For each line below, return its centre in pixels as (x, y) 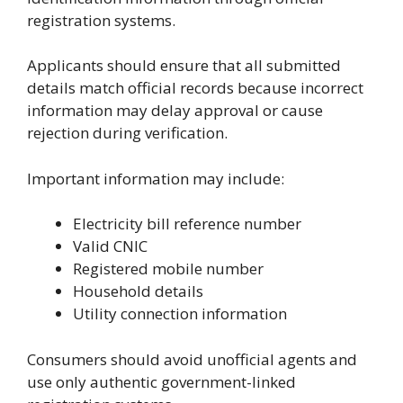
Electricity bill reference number (187, 224)
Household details (138, 291)
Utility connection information (180, 314)
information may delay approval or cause (175, 111)
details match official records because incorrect (195, 88)
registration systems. (101, 20)
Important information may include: (156, 178)
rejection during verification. (127, 133)
